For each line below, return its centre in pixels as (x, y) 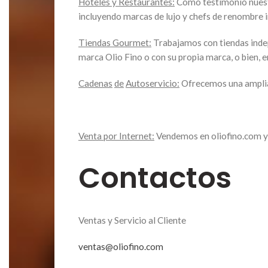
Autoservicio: (153, 83)
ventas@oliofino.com (121, 246)
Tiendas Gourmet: (115, 42)
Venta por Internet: (116, 135)
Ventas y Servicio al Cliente (132, 220)
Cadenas (95, 83)
